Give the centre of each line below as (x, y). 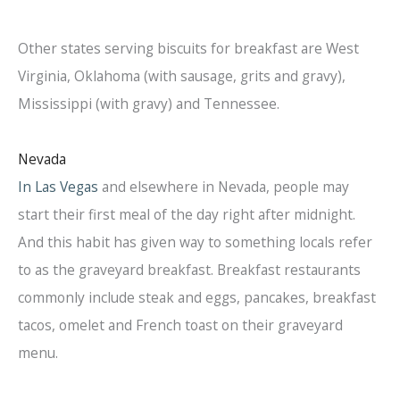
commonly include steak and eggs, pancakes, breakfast (197, 298)
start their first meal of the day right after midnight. (187, 215)
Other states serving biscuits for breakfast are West (188, 49)
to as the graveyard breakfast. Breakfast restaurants (189, 270)
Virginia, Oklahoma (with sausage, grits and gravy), (182, 76)
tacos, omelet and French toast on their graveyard (180, 325)
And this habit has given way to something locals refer (195, 242)
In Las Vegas (58, 187)
